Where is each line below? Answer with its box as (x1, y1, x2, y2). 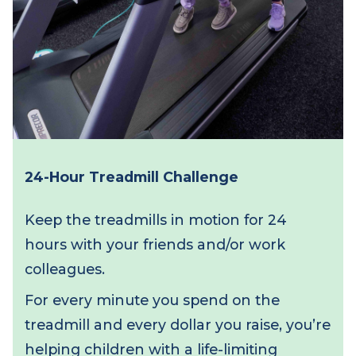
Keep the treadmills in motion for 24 (25, 266, 293, 284)
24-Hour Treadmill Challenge (25, 222, 244, 240)
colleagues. (25, 316, 108, 334)
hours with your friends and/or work (25, 291, 292, 309)
